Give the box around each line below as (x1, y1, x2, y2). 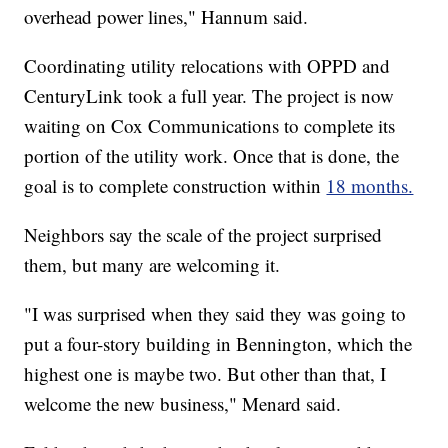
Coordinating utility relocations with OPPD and (24, 53, 391, 79)
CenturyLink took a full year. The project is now (24, 83, 395, 109)
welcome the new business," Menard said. (24, 391, 342, 417)
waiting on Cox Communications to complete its (24, 113, 396, 139)
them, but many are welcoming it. (24, 252, 281, 278)
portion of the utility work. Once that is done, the (24, 143, 400, 169)
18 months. (326, 173, 414, 199)
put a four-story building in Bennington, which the (24, 331, 413, 357)
